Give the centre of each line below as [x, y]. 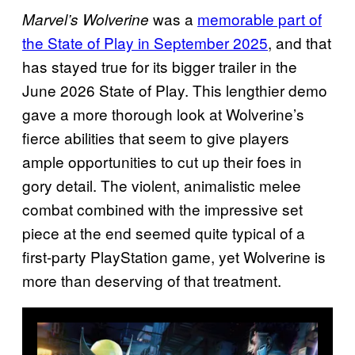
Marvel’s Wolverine [86, 19]
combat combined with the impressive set [162, 209]
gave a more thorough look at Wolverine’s [163, 114]
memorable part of [260, 19]
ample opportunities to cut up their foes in [162, 162]
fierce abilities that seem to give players [156, 138]
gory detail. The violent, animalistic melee [162, 185]
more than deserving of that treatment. [152, 281]
